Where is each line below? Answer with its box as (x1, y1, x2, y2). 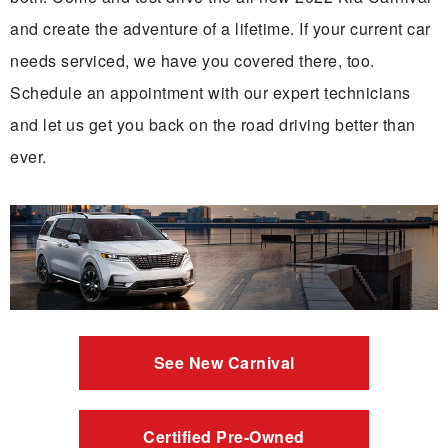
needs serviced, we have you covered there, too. (10, 49, 375, 73)
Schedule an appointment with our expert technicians (10, 81, 411, 105)
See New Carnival (153, 350, 295, 374)
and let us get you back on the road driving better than (10, 113, 416, 137)
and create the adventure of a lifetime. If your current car (10, 17, 431, 41)
